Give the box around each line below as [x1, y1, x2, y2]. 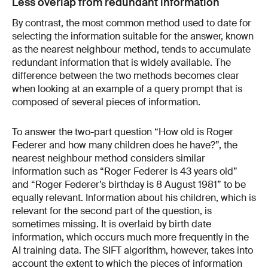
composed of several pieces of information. [12, 96, 200, 109]
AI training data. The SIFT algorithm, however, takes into [12, 243, 253, 257]
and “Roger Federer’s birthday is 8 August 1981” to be [12, 178, 246, 191]
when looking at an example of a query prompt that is [12, 83, 242, 96]
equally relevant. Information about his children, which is [12, 191, 256, 204]
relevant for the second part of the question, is [12, 204, 212, 217]
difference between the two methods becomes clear [12, 69, 239, 83]
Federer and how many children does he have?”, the [12, 138, 237, 151]
